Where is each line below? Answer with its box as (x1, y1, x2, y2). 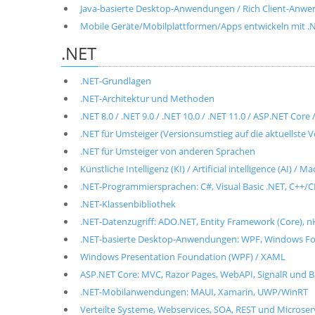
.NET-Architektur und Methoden (79, 92, 214, 105)
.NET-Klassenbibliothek (79, 198, 176, 210)
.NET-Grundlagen (79, 75, 151, 87)
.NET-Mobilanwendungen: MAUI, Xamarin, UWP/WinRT (79, 285, 308, 298)
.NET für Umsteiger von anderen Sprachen (79, 145, 255, 157)
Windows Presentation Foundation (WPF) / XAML (79, 250, 285, 263)
